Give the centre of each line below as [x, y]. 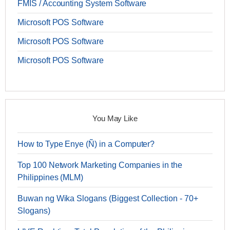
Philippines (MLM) [51, 178]
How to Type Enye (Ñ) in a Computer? [86, 144]
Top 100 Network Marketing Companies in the [100, 165]
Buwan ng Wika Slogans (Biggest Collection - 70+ [108, 199]
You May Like [115, 119]
